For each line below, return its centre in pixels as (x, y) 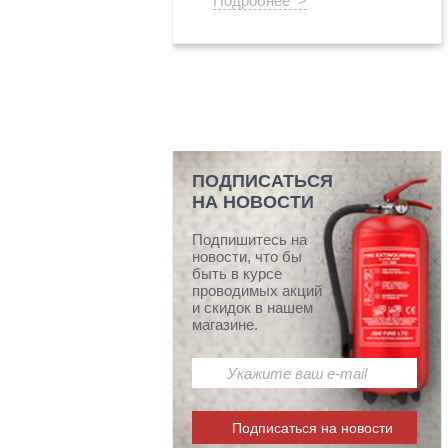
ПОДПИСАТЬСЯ (263, 181)
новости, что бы (247, 257)
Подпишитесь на (250, 240)
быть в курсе (237, 274)
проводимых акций (257, 291)
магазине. (225, 325)
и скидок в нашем (253, 308)
